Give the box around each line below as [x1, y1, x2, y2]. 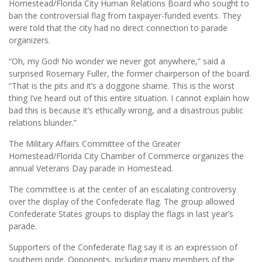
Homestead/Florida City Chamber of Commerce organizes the [9, 150, 244, 162]
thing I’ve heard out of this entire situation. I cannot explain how [9, 92, 249, 104]
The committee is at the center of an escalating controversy [9, 184, 236, 195]
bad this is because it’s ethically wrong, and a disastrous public [9, 105, 243, 116]
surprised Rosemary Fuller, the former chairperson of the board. [9, 68, 251, 80]
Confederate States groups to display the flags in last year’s [9, 208, 233, 220]
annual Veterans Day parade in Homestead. [9, 163, 173, 174]
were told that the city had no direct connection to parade [9, 22, 227, 34]
